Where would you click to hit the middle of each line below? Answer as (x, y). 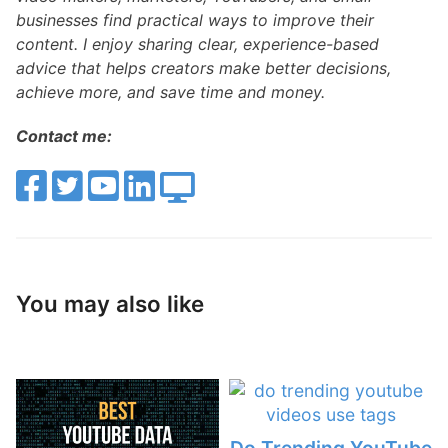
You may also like (110, 303)
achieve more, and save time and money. (170, 91)
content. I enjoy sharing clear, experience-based (197, 43)
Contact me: (64, 135)
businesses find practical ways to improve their (195, 19)
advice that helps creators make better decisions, (203, 67)
